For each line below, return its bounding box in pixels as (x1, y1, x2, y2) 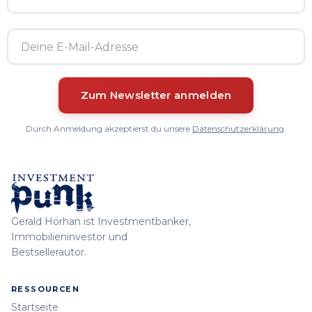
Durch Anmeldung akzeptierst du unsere (26, 123, 192, 134)
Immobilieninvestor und (11, 230, 127, 243)
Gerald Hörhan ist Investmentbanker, (11, 214, 191, 228)
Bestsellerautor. (11, 245, 86, 258)
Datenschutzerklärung (192, 123, 284, 134)
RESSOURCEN (11, 283, 79, 294)
